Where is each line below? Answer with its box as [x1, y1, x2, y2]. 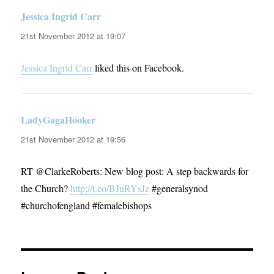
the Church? [21, 182, 71, 195]
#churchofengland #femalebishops [21, 199, 152, 212]
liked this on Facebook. [92, 61, 185, 75]
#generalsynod [149, 182, 209, 195]
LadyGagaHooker [21, 113, 96, 127]
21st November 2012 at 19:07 [21, 30, 126, 42]
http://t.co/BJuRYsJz [70, 182, 150, 195]
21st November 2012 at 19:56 [21, 133, 126, 146]
